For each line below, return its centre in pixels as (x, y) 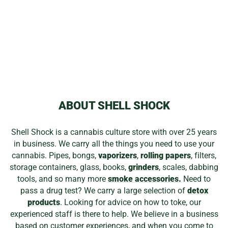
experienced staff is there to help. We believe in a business (114, 214)
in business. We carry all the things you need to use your (114, 144)
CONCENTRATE (49, 46)
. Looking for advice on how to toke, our (130, 202)
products (44, 202)
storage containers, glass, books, (69, 167)
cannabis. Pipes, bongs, (55, 155)
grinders (144, 167)
